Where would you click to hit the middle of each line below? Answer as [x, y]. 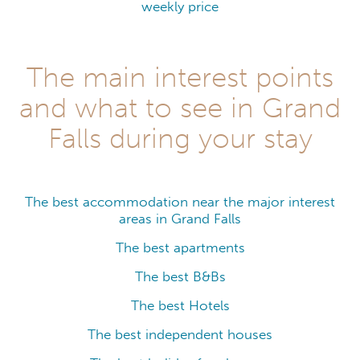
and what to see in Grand [180, 108]
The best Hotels [180, 306]
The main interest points [180, 78]
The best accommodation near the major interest [180, 202]
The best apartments [180, 248]
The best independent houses [180, 335]
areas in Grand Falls [180, 219]
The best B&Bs [180, 277]
